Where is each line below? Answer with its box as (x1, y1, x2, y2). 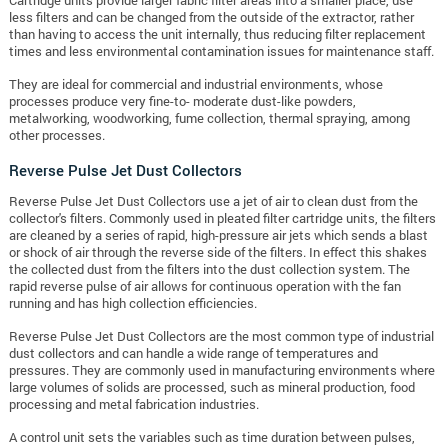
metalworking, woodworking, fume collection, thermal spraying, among (8, 109, 410, 126)
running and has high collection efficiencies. (8, 294, 257, 311)
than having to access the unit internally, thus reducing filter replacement (8, 25, 426, 42)
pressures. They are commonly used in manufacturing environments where (8, 361, 435, 378)
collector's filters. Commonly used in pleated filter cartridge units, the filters (8, 209, 436, 226)
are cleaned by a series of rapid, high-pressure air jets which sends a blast (8, 226, 428, 243)
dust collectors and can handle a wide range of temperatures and (8, 344, 378, 361)
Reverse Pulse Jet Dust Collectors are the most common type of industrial (8, 327, 434, 344)
